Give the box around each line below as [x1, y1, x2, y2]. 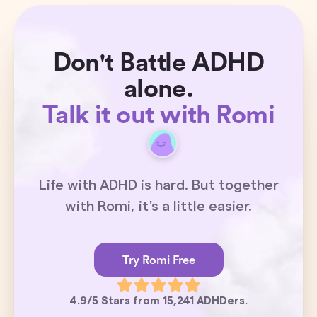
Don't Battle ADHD [52, 50, 265, 76]
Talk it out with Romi [42, 103, 275, 128]
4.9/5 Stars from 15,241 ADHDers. [69, 296, 248, 307]
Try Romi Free [122, 253, 195, 266]
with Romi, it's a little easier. [65, 200, 252, 214]
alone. [123, 76, 194, 102]
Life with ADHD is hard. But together [38, 178, 279, 193]
